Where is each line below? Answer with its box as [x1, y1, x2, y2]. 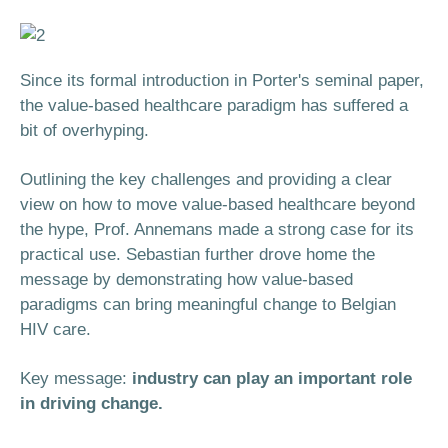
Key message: [20, 369, 132, 388]
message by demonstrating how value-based [20, 270, 353, 289]
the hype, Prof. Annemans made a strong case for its [20, 220, 414, 239]
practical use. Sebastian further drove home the [20, 245, 375, 264]
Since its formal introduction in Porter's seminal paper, [20, 71, 424, 90]
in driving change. [20, 394, 163, 413]
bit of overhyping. [20, 121, 149, 140]
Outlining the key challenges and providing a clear [20, 170, 392, 189]
